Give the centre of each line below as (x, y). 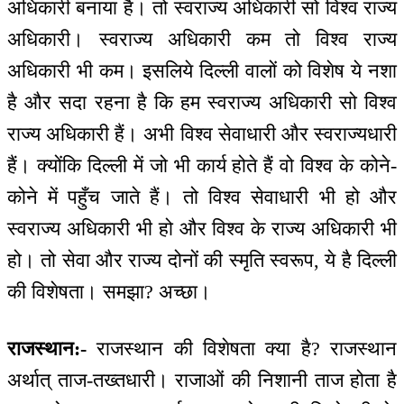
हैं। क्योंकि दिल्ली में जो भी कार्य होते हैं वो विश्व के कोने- (202, 166)
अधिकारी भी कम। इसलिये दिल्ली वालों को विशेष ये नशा (202, 71)
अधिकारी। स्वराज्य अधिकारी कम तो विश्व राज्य (202, 40)
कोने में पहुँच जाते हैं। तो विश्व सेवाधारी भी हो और (202, 197)
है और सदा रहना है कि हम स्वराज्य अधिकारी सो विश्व (202, 103)
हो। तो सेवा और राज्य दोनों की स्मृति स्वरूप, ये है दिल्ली (202, 261)
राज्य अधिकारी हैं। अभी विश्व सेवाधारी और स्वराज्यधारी (202, 134)
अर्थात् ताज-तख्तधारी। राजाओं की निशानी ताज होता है (202, 380)
